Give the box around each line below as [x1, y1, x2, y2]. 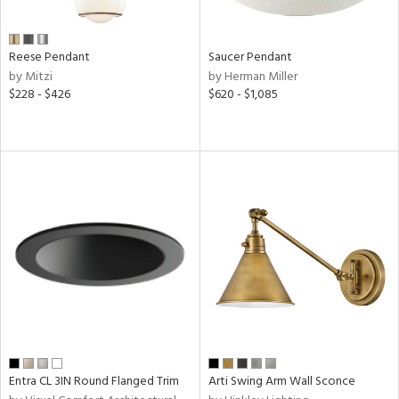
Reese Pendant [9, 46, 90, 68]
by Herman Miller [208, 66, 297, 87]
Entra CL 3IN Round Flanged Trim [9, 371, 179, 392]
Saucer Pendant [208, 46, 292, 68]
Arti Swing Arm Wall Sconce [208, 371, 355, 392]
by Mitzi [9, 66, 53, 87]
